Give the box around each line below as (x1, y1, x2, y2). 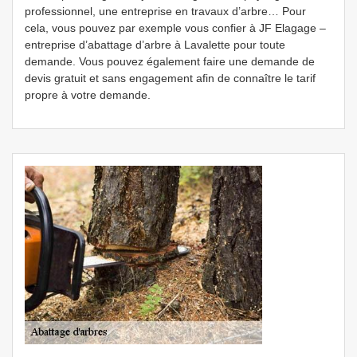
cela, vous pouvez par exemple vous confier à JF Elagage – (25, 22, 326, 34)
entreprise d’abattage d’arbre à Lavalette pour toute (25, 38, 285, 51)
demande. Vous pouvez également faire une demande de (25, 55, 315, 68)
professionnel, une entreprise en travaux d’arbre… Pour (25, 5, 306, 18)
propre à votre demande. (25, 88, 151, 101)
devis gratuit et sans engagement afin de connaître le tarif (25, 72, 316, 84)
